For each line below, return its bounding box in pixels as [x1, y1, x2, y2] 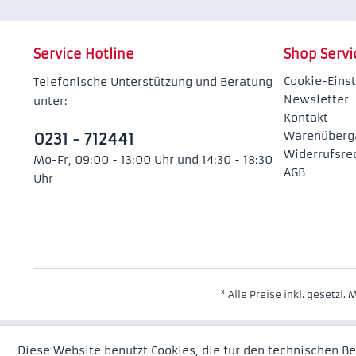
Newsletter [284, 92, 349, 106]
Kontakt [284, 110, 328, 125]
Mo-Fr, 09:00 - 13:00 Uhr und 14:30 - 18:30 [33, 153, 273, 167]
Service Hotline [33, 46, 134, 62]
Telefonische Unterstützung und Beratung [33, 75, 273, 89]
